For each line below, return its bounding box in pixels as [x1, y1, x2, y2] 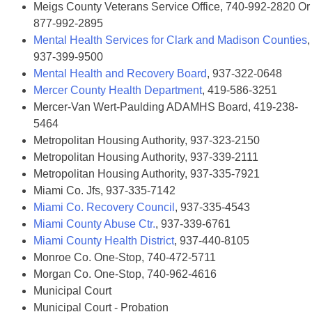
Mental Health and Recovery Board [33, 68, 207, 79]
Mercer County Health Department [33, 84, 202, 96]
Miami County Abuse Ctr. [33, 218, 155, 230]
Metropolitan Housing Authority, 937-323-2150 [33, 134, 260, 146]
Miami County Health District [33, 235, 174, 247]
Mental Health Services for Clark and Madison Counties [33, 34, 307, 46]
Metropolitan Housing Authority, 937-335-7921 [33, 168, 260, 180]
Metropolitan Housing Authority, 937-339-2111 [33, 151, 258, 163]
